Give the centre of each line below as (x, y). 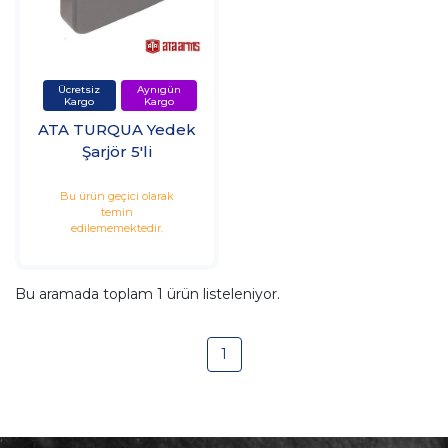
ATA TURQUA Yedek (117, 129)
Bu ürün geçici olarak (117, 196)
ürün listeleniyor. (221, 294)
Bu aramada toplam (86, 294)
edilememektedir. (117, 228)
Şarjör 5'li (117, 151)
